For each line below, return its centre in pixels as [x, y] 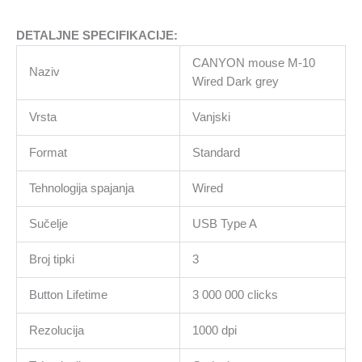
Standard [216, 152]
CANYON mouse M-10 [253, 63]
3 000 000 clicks [235, 295]
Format [48, 152]
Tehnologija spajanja [81, 188]
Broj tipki [51, 259]
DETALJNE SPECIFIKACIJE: [97, 35]
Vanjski [211, 117]
